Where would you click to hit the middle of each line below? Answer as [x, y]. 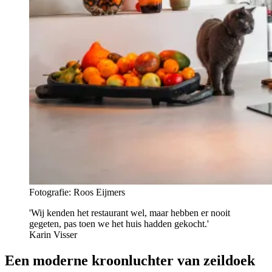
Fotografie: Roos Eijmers [77, 192]
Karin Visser [53, 235]
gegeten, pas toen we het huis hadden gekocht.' [119, 224]
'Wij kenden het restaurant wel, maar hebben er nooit [130, 213]
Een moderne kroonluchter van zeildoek [130, 261]
